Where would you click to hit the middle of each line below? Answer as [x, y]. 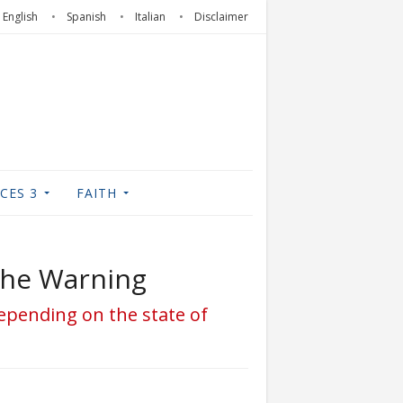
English [20, 17]
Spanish [86, 17]
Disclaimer [221, 17]
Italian [150, 17]
